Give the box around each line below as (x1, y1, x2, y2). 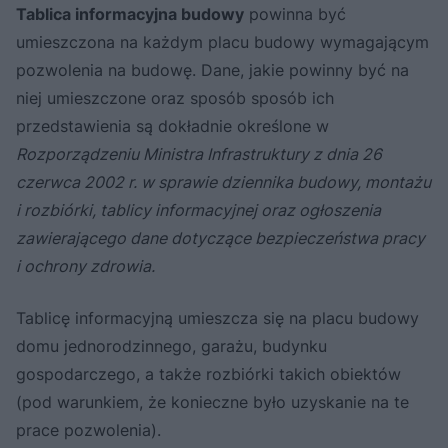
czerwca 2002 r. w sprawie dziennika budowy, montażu (16, 171, 431, 192)
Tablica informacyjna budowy (16, 3, 244, 24)
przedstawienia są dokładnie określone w (16, 115, 329, 136)
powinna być (244, 3, 346, 24)
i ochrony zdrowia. (16, 255, 155, 276)
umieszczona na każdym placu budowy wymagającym (16, 31, 429, 52)
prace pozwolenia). (16, 419, 161, 440)
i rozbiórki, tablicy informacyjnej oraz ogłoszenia (16, 199, 381, 220)
